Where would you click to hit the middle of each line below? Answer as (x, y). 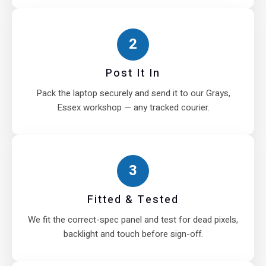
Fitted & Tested (133, 199)
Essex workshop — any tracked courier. (133, 107)
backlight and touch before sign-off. (133, 234)
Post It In (133, 73)
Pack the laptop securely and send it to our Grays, (133, 93)
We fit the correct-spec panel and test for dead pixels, (133, 219)
